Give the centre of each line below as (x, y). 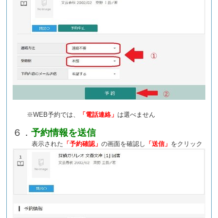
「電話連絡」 (99, 115)
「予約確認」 (82, 144)
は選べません (136, 115)
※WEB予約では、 (50, 115)
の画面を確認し (124, 144)
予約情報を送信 (64, 133)
